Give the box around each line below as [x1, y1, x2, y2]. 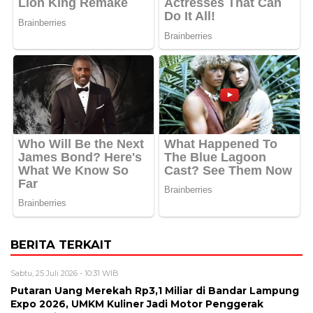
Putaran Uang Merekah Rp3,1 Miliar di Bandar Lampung [10, 284, 299, 296]
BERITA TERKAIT [10, 237, 112, 252]
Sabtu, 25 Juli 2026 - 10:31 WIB [10, 268, 119, 278]
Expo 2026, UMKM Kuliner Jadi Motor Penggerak [10, 298, 263, 310]
